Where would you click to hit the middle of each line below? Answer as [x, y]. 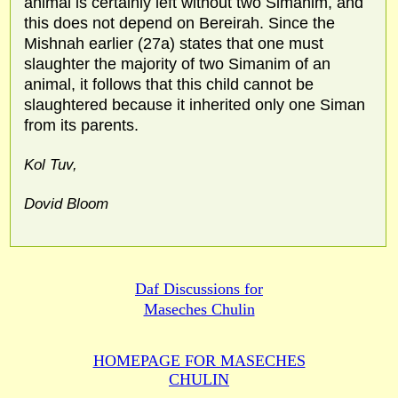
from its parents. [81, 125]
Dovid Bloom [66, 204]
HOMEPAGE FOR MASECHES [199, 360]
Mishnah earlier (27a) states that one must [173, 43]
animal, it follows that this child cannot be [168, 84]
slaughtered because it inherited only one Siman [194, 104]
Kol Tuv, [50, 165]
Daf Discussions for [199, 288]
